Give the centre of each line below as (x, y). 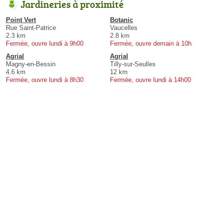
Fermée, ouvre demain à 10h (151, 43)
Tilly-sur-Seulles (133, 64)
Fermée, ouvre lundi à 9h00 (45, 43)
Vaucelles (124, 27)
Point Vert (21, 20)
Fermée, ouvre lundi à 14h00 (151, 80)
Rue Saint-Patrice (31, 27)
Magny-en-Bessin (31, 64)
